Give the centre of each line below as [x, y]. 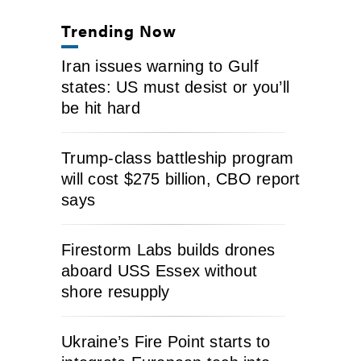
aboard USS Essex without [159, 270]
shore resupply [116, 291]
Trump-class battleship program [178, 158]
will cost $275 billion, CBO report [181, 178]
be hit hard [101, 108]
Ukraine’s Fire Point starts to [166, 341]
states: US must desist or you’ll [175, 87]
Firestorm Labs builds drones [168, 249]
